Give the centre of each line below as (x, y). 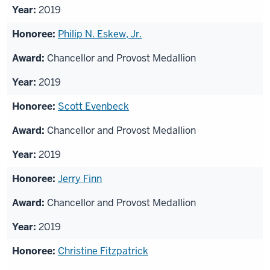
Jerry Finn (80, 179)
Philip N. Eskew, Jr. (100, 34)
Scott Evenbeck (93, 107)
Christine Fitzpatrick (103, 251)
